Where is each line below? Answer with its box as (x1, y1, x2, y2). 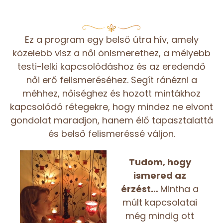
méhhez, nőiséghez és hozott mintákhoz (22, 87, 201, 100)
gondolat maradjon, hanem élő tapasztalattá (10, 113, 213, 126)
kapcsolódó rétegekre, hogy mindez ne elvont (10, 100, 213, 113)
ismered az (133, 169, 186, 182)
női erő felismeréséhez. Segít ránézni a (26, 73, 197, 86)
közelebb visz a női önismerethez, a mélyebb (12, 46, 211, 59)
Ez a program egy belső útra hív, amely (24, 33, 199, 46)
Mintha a (160, 182, 199, 195)
